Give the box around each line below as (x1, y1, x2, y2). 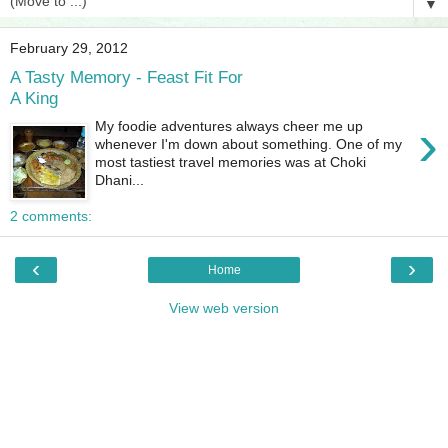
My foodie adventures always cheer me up (95, 118, 364, 135)
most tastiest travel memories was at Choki (95, 154, 367, 171)
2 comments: (10, 208, 92, 224)
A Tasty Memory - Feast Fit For (10, 66, 243, 87)
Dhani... (95, 172, 145, 189)
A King (10, 87, 58, 108)
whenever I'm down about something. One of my (95, 136, 403, 153)
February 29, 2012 (10, 40, 128, 56)
